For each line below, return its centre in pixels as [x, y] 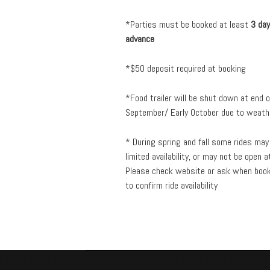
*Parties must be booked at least [188, 24]
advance [140, 39]
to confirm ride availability [171, 185]
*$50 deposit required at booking [186, 68]
